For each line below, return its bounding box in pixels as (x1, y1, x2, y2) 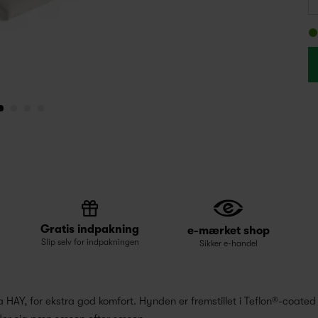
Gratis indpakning (40, 223, 139, 236)
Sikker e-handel (199, 238, 258, 249)
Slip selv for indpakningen (40, 237, 139, 247)
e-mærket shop (187, 224, 270, 238)
